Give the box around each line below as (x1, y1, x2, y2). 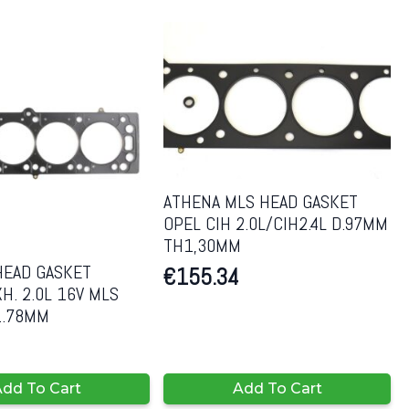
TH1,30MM (163, 234, 242, 258)
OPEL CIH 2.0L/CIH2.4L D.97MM (163, 212, 389, 236)
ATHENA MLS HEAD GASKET (163, 190, 359, 215)
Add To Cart (232, 380, 322, 398)
